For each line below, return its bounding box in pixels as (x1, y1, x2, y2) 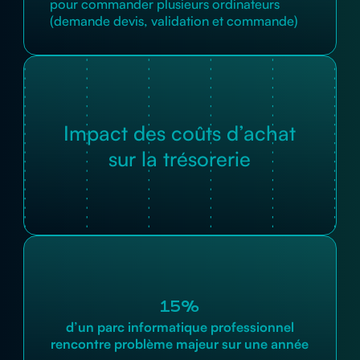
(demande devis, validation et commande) (49, 11, 298, 29)
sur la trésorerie (108, 145, 252, 171)
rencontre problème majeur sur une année (51, 334, 309, 352)
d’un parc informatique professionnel (65, 317, 294, 335)
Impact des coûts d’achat (63, 119, 297, 145)
